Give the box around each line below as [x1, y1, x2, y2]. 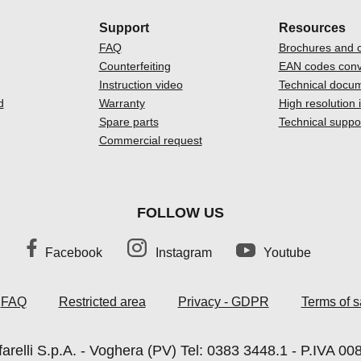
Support [98, 20, 149, 35]
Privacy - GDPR [177, 294, 269, 309]
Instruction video [98, 77, 183, 91]
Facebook [44, 245, 102, 259]
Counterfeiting [98, 59, 171, 73]
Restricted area [58, 294, 146, 309]
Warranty [98, 96, 145, 110]
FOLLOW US [137, 204, 224, 221]
